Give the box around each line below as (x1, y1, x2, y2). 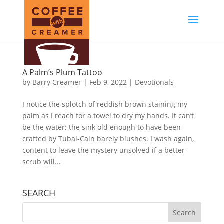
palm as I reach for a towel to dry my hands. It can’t (22, 111, 194, 120)
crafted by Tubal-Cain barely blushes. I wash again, (22, 134, 194, 143)
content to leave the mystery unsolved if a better (22, 145, 185, 155)
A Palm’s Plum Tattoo (22, 67, 102, 78)
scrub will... (22, 157, 61, 166)
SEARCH (22, 187, 55, 199)
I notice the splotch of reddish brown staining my (22, 99, 187, 109)
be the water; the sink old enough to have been (22, 122, 181, 132)
